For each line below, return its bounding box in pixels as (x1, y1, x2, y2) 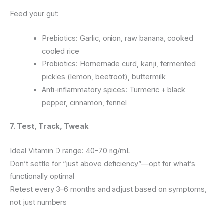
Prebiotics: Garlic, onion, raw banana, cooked (41, 34, 193, 43)
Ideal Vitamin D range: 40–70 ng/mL (10, 146, 131, 156)
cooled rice (41, 47, 79, 56)
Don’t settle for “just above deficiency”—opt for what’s (10, 159, 195, 168)
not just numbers (10, 198, 67, 207)
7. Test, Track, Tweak (10, 121, 89, 131)
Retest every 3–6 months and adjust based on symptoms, (10, 185, 207, 194)
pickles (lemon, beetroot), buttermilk (41, 72, 166, 82)
